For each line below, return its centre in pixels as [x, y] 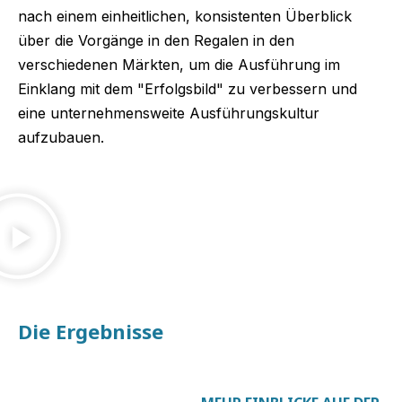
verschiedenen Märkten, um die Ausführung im [179, 65]
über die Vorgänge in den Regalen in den [156, 41]
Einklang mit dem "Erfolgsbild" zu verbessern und [188, 89]
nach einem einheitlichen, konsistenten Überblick [185, 17]
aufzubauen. [61, 138]
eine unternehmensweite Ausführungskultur [169, 114]
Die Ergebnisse [91, 332]
